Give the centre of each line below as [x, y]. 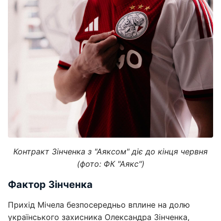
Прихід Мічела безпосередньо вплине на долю [99, 205]
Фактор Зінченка [50, 185]
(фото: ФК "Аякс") [110, 164]
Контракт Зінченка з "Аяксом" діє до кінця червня [110, 152]
